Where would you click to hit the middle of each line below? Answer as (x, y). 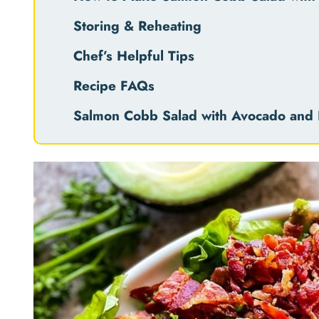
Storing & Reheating (137, 26)
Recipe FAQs (114, 85)
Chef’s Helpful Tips (134, 56)
